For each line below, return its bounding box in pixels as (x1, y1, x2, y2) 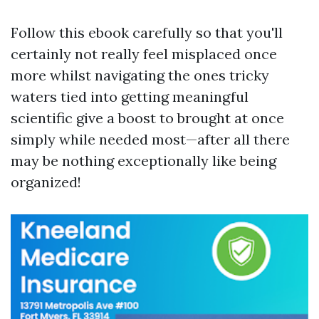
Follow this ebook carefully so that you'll (11, 23, 283, 41)
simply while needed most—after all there (11, 130, 290, 148)
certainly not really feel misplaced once (11, 45, 277, 63)
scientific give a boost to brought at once (11, 109, 284, 127)
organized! (11, 173, 81, 191)
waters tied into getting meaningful (11, 88, 249, 105)
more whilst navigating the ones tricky (11, 66, 269, 84)
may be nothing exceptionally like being (11, 152, 276, 169)
